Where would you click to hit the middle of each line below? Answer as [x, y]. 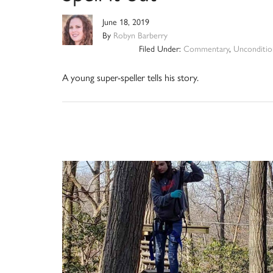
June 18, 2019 [126, 22]
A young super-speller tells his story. [130, 77]
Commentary [206, 48]
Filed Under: [161, 48]
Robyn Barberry [140, 35]
